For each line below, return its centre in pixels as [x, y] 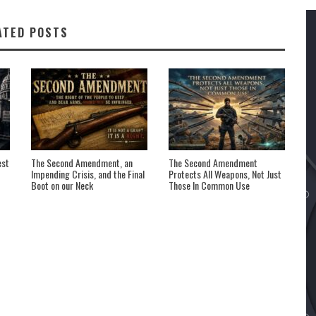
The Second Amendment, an [82, 163]
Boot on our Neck [62, 186]
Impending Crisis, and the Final [88, 174]
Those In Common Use [209, 186]
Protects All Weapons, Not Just [225, 174]
